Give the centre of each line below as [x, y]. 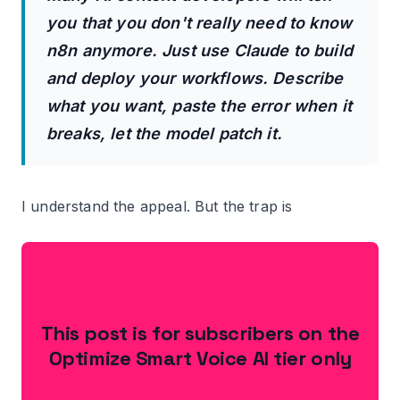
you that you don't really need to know [200, 23]
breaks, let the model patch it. [164, 134]
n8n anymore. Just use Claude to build [200, 51]
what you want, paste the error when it [200, 106]
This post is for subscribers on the [200, 333]
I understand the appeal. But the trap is [157, 207]
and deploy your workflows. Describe [195, 79]
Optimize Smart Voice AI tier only [200, 358]
